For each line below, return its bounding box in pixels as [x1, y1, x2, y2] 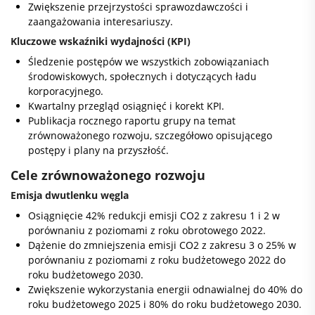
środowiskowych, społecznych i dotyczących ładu [28, 70, 257, 83]
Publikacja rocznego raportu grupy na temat [28, 114, 236, 127]
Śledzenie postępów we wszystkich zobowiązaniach [28, 55, 269, 68]
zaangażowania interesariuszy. [28, 15, 173, 28]
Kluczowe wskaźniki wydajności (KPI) [11, 34, 191, 48]
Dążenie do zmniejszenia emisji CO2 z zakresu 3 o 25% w [28, 238, 296, 252]
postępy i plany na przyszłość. [28, 143, 169, 157]
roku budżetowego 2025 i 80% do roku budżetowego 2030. [28, 297, 302, 311]
